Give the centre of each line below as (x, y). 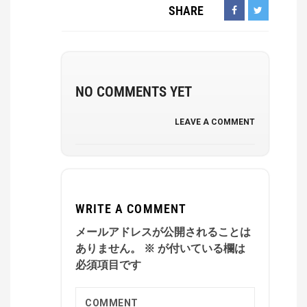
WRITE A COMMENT (131, 209)
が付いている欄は (200, 248)
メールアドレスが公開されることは (163, 232)
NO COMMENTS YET (134, 92)
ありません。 (108, 248)
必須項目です (108, 265)
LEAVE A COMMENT (214, 122)
